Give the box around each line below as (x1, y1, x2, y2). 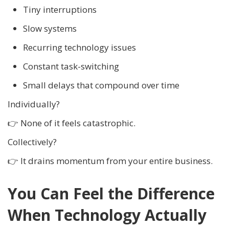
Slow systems (23, 22, 77, 35)
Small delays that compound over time (23, 79, 179, 91)
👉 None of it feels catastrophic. (8, 117, 135, 129)
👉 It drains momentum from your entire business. (8, 155, 213, 167)
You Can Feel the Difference (8, 183, 215, 204)
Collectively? (8, 136, 57, 148)
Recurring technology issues (23, 41, 136, 54)
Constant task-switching (23, 60, 119, 73)
